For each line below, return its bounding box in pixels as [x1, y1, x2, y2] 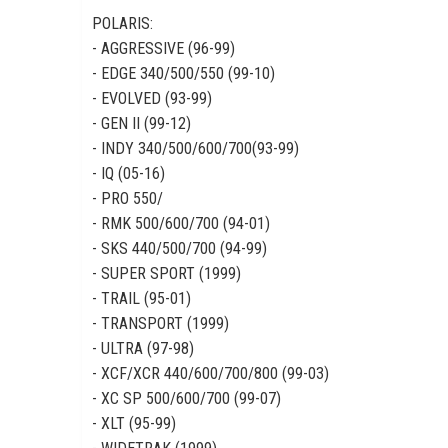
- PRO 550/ [92, 189, 163, 208]
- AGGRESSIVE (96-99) [92, 39, 235, 58]
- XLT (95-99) [92, 414, 176, 433]
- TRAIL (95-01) [92, 289, 191, 308]
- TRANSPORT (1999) [92, 314, 229, 333]
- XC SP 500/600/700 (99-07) [92, 389, 281, 408]
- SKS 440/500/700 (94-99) [92, 239, 267, 258]
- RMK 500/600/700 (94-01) [92, 214, 270, 233]
